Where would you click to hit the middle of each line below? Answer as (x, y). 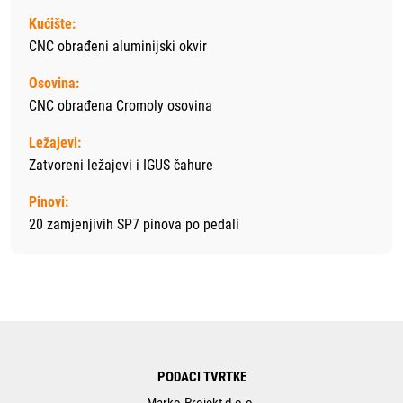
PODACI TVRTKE (201, 377)
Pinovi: (49, 202)
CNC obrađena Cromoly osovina (121, 106)
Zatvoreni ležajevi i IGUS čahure (121, 166)
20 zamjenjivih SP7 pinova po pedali (134, 225)
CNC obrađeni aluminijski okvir (118, 47)
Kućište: (52, 24)
